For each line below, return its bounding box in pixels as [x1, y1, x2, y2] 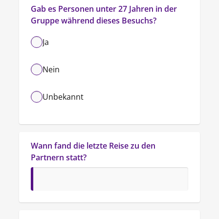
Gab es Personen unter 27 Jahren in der [31, 3, 177, 14]
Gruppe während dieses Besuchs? [31, 15, 156, 26]
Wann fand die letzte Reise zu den [31, 140, 155, 151]
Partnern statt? [31, 152, 87, 163]
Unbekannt [43, 91, 84, 102]
